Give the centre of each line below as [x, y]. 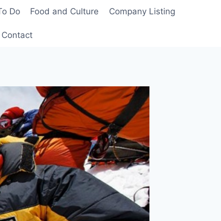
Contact [17, 35]
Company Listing [142, 12]
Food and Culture [65, 12]
